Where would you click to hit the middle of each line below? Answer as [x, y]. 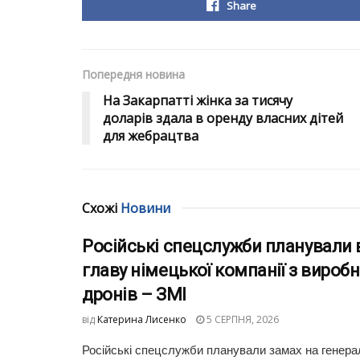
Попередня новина [133, 75]
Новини [145, 209]
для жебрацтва [151, 136]
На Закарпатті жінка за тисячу [198, 101]
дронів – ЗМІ [134, 295]
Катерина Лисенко [142, 320]
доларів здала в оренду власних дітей [223, 119]
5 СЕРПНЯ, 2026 [241, 320]
